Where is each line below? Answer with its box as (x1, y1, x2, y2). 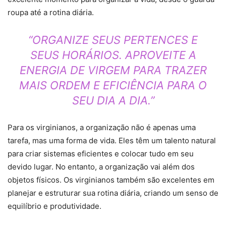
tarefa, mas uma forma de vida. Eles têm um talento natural (8, 136, 216, 146)
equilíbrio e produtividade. (8, 201, 101, 211)
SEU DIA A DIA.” (72, 94, 154, 107)
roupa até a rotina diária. (8, 8, 94, 18)
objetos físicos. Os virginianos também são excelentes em (8, 175, 214, 185)
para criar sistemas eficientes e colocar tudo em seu (8, 149, 194, 159)
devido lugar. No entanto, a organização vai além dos (8, 162, 195, 172)
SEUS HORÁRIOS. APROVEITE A (30, 48, 196, 62)
